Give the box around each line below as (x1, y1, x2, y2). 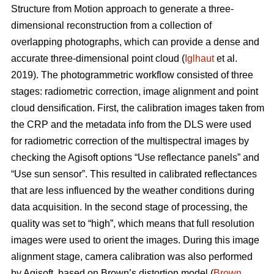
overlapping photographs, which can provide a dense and (11, 37, 259, 48)
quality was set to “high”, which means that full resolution (11, 218, 254, 229)
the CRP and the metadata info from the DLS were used (11, 119, 251, 130)
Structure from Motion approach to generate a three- (11, 4, 234, 15)
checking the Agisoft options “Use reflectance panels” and (11, 152, 259, 163)
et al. (214, 53, 237, 64)
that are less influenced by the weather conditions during (11, 185, 254, 196)
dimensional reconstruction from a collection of (11, 20, 212, 31)
